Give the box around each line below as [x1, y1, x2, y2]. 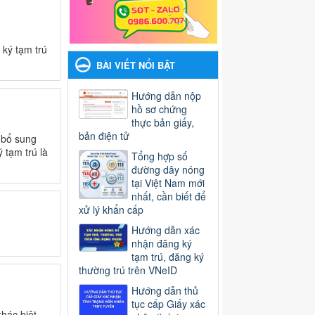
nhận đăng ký [131, 236, 192, 251]
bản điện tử [79, 129, 129, 143]
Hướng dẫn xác [131, 223, 200, 238]
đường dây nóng [131, 162, 205, 177]
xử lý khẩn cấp [79, 202, 143, 217]
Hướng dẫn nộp [131, 89, 201, 103]
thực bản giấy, [131, 115, 194, 130]
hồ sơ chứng [131, 102, 187, 117]
